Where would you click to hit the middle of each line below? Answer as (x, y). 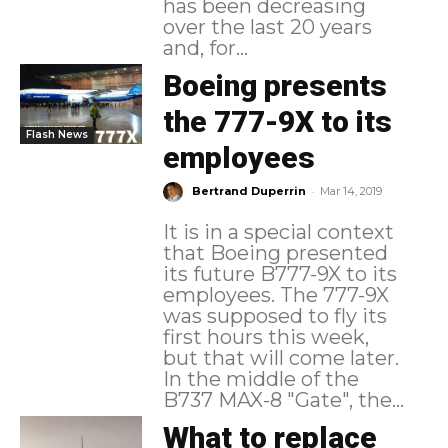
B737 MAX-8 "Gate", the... (283, 400)
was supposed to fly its (274, 316)
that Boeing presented (275, 253)
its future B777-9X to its (279, 274)
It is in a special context (278, 232)
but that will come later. (280, 358)
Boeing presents (274, 86)
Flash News (57, 134)
